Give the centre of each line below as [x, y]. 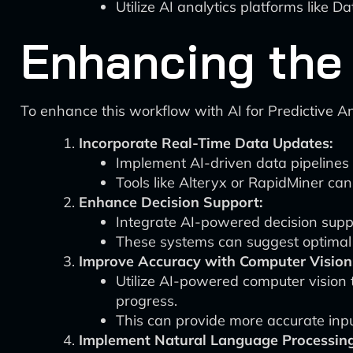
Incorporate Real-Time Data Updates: [206, 143]
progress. [147, 301]
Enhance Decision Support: [171, 202]
